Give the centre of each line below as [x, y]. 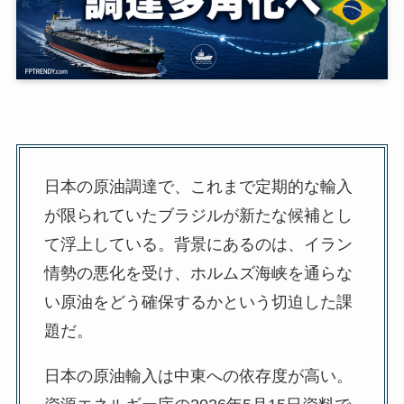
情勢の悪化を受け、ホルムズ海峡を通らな [198, 273]
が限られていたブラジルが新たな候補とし [198, 215]
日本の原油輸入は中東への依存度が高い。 [198, 376]
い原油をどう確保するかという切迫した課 [198, 302]
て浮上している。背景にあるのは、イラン [198, 244]
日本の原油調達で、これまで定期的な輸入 [198, 186]
